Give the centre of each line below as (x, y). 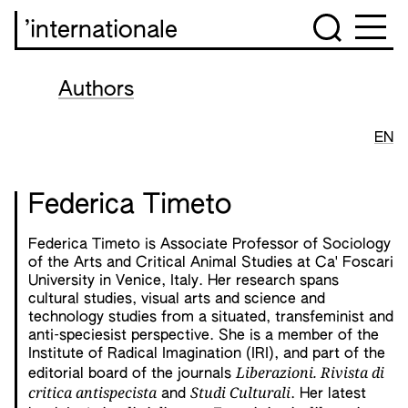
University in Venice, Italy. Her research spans (184, 281)
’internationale (101, 31)
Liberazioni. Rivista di (310, 372)
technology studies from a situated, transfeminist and (211, 318)
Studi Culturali (240, 393)
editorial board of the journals (132, 374)
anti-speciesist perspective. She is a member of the (204, 336)
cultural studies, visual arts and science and (177, 300)
